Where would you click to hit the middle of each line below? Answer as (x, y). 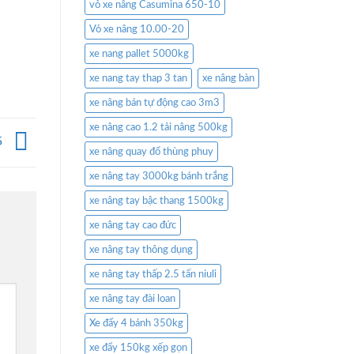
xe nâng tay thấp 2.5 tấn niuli (153, 275)
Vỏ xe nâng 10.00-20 (137, 30)
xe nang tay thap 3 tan (138, 79)
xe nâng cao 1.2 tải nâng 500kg (158, 128)
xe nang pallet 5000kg (139, 54)
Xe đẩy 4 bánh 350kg (136, 324)
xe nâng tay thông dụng (141, 250)
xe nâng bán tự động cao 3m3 (154, 103)
